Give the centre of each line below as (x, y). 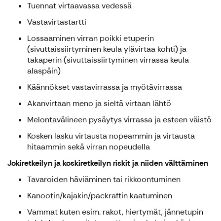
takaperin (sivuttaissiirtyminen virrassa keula (108, 60)
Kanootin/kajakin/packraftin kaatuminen (100, 196)
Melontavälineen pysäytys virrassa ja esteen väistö (119, 120)
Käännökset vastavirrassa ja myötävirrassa (105, 87)
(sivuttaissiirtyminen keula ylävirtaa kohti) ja (107, 49)
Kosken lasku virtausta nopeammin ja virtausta (111, 136)
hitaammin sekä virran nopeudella (89, 147)
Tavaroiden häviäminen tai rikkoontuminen (104, 180)
